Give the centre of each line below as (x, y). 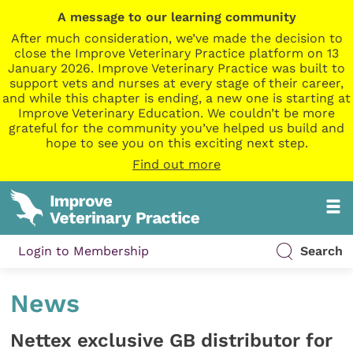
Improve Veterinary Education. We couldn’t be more (176, 113)
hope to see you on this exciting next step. (176, 143)
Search (321, 251)
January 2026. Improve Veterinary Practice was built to (176, 68)
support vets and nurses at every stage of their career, (176, 83)
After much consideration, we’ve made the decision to (176, 38)
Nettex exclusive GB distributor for (172, 340)
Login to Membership (84, 251)
